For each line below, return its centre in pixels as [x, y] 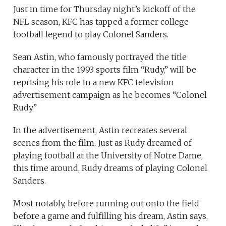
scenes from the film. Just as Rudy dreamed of [103, 143]
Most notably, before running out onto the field [106, 204]
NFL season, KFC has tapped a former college [101, 22]
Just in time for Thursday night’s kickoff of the [105, 9]
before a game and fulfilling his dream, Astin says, [111, 216]
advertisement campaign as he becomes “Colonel [110, 95]
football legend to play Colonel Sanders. [91, 35]
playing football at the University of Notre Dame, [108, 156]
